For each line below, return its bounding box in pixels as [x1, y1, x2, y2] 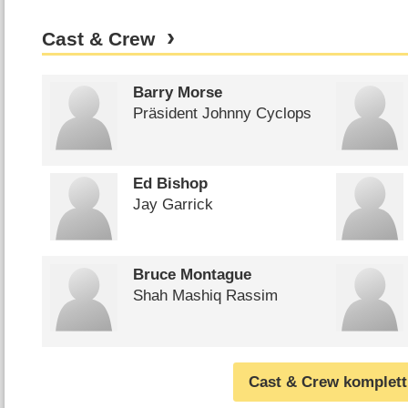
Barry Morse [132, 84, 222, 102]
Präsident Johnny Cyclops [132, 105, 311, 123]
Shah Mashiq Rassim [132, 286, 278, 304]
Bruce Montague [132, 265, 251, 283]
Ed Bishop [132, 175, 208, 193]
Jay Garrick [132, 196, 213, 214]
